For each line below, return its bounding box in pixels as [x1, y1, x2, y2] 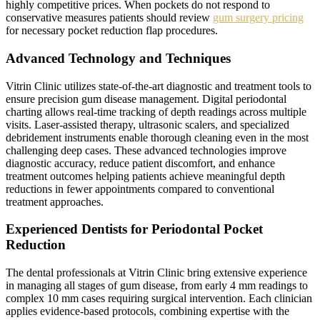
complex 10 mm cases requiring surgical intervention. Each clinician [6, 292, 312, 305]
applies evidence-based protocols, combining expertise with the [6, 305, 289, 318]
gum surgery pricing [213, 11, 304, 24]
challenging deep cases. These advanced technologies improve [6, 144, 286, 156]
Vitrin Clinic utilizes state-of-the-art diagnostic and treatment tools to [6, 79, 311, 92]
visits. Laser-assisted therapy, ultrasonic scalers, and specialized [6, 118, 289, 131]
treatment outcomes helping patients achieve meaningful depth [6, 169, 285, 182]
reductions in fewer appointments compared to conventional [6, 182, 274, 195]
